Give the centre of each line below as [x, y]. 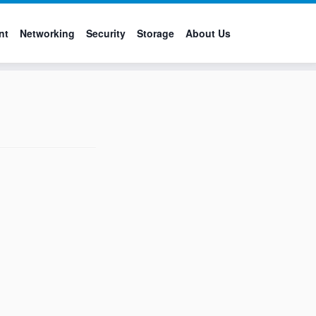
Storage [156, 33]
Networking [47, 33]
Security [106, 33]
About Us [208, 33]
